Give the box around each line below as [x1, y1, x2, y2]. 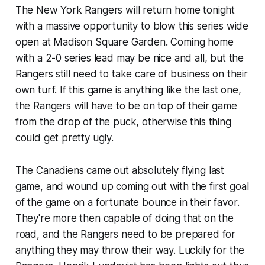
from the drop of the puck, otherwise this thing [15, 115, 231, 128]
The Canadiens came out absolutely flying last [15, 164, 225, 176]
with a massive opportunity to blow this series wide [15, 20, 249, 32]
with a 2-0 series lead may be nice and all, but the [15, 51, 244, 64]
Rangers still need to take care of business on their [15, 67, 248, 80]
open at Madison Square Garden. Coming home [15, 35, 234, 48]
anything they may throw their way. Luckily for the [15, 244, 245, 256]
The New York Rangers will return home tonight [15, 4, 235, 16]
